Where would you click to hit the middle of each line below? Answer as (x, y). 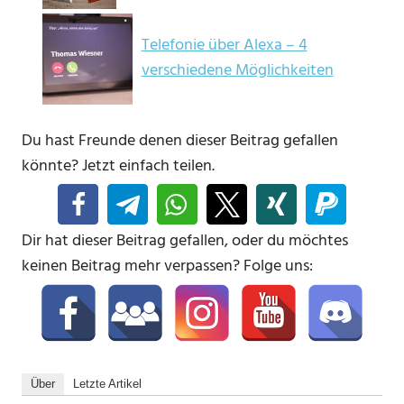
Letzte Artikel (107, 383)
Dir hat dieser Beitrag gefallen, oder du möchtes (185, 241)
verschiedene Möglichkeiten (237, 71)
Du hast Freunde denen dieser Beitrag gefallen (180, 141)
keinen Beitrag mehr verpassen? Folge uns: (167, 266)
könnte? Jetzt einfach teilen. (118, 166)
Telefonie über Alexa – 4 (224, 46)
